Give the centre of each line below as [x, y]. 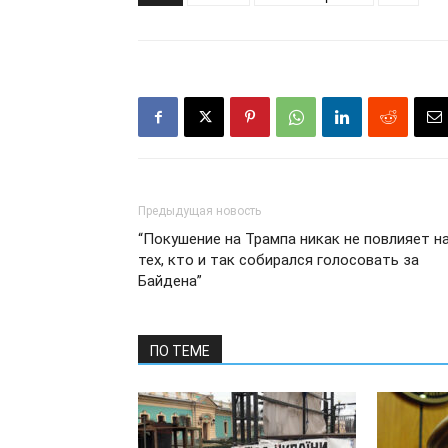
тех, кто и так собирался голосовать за [278, 260]
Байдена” [170, 281]
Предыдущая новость [199, 211]
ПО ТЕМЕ [180, 351]
